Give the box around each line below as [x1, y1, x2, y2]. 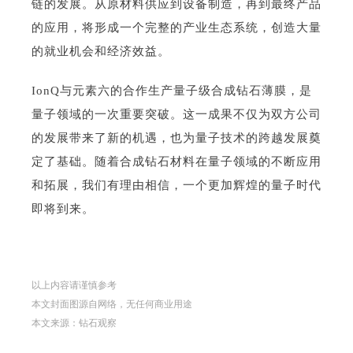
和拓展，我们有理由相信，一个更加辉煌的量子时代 [32, 178, 321, 191]
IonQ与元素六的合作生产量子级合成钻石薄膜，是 [32, 84, 312, 97]
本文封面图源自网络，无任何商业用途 [32, 298, 192, 310]
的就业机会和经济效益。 [32, 44, 170, 58]
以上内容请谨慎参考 [32, 279, 117, 291]
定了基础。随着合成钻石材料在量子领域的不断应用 [32, 154, 321, 168]
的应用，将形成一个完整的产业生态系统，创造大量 [32, 20, 321, 34]
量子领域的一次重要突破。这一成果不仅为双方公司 [32, 107, 321, 121]
